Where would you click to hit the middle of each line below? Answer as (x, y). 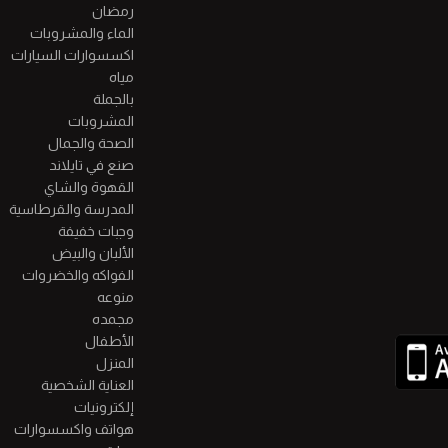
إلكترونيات (103, 407)
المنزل (114, 363)
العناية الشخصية (87, 385)
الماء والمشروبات (81, 33)
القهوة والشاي (88, 187)
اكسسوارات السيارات (72, 55)
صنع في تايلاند (91, 165)
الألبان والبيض (92, 253)
